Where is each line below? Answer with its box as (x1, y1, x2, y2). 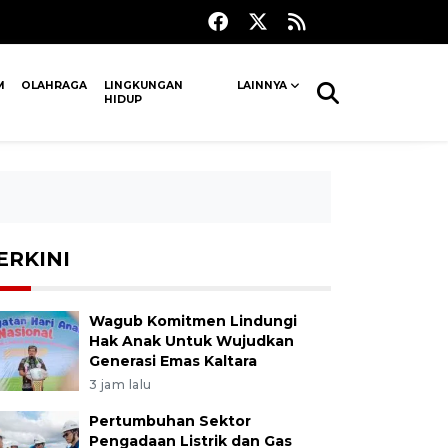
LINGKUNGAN (104, 79, 184, 92)
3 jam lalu (88, 377, 152, 392)
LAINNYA (236, 79, 287, 92)
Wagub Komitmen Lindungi (88, 312, 297, 330)
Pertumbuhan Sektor (88, 412, 251, 430)
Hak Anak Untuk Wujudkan (88, 332, 294, 350)
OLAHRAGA (21, 79, 88, 92)
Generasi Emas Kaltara (88, 352, 257, 370)
